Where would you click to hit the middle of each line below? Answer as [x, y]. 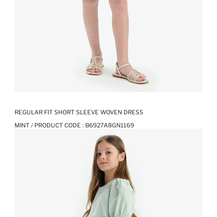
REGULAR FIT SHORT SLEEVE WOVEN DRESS [79, 112]
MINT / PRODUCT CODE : [50, 125]
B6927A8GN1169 [110, 125]
